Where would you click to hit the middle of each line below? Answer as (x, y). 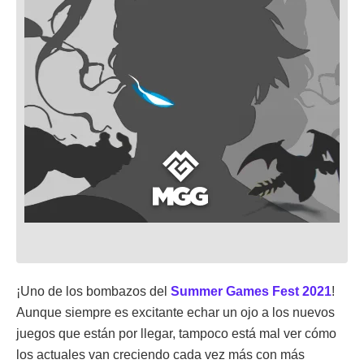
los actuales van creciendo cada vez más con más (160, 354)
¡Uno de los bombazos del (93, 291)
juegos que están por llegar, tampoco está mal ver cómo (176, 333)
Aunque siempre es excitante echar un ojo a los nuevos (175, 312)
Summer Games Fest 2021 (251, 291)
